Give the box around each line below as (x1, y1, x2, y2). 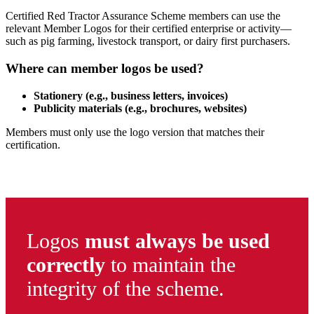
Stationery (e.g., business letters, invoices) (34, 89, 228, 102)
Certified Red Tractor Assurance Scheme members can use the (6, 10, 280, 22)
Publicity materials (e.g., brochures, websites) (34, 102, 247, 114)
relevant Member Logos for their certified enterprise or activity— (6, 22, 292, 35)
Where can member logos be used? (6, 60, 204, 76)
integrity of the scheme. (27, 276, 224, 300)
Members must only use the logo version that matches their (6, 125, 264, 138)
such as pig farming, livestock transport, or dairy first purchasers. (6, 35, 290, 48)
